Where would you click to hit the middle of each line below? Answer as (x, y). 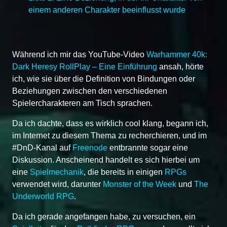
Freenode (90, 147)
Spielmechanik (57, 172)
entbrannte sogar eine (148, 147)
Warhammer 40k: (177, 54)
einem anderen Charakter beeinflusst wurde (107, 10)
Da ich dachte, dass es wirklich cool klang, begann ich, (110, 123)
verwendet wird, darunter (58, 184)
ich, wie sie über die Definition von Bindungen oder (104, 79)
